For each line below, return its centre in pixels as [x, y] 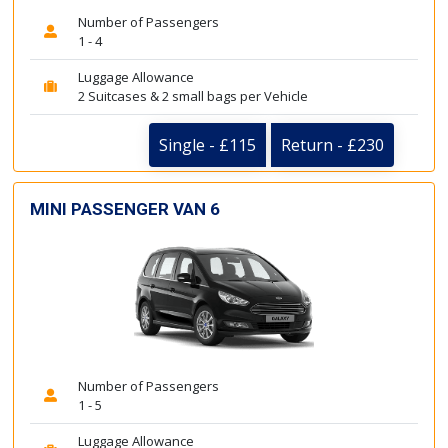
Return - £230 [332, 144]
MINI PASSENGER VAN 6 [125, 208]
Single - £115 [207, 144]
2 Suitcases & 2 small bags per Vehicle [193, 95]
